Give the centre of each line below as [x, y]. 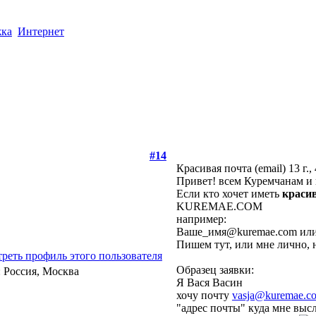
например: [201, 219]
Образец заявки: [215, 269]
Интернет [41, 31]
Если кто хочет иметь [229, 193]
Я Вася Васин [209, 282]
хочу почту [204, 295]
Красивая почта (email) [232, 168]
